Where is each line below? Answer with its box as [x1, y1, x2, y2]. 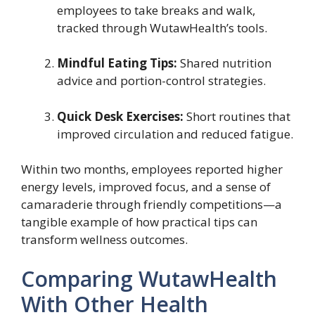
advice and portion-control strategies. [57, 72, 266, 89]
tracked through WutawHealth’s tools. [57, 19, 267, 36]
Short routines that [184, 108, 290, 124]
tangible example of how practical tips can [21, 214, 257, 231]
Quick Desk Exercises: [57, 108, 184, 124]
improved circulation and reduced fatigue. [57, 125, 293, 142]
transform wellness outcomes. [21, 231, 188, 248]
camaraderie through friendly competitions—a [21, 196, 282, 213]
